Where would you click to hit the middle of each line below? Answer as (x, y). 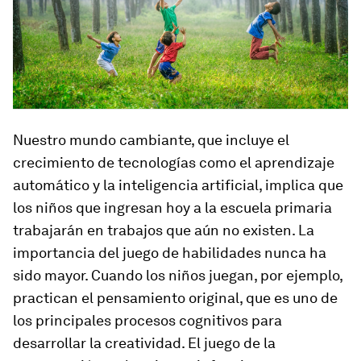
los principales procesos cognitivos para (147, 321)
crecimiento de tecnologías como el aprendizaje (174, 163)
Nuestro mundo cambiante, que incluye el (151, 140)
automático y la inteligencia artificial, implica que (178, 185)
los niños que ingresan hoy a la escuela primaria (172, 208)
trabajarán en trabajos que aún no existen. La (164, 230)
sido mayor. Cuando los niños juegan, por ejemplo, (178, 276)
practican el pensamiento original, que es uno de (175, 298)
